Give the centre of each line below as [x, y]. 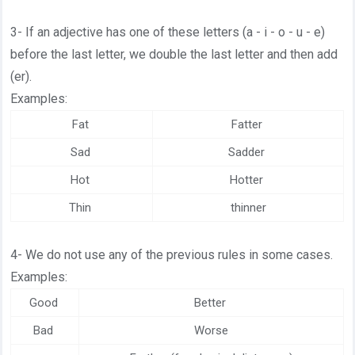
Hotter [248, 180]
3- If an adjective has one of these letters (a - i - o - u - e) [168, 32]
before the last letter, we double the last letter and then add [174, 54]
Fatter [248, 124]
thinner [248, 208]
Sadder [248, 152]
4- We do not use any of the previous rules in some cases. [172, 255]
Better [211, 303]
